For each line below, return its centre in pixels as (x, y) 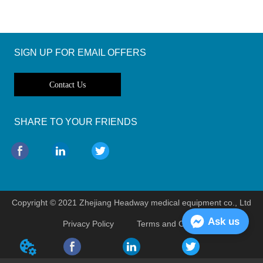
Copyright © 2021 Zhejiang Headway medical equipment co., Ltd (131, 203)
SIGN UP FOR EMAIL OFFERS (80, 53)
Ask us (224, 221)
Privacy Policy (89, 224)
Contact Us (68, 85)
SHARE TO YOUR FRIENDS (76, 122)
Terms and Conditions (177, 224)
